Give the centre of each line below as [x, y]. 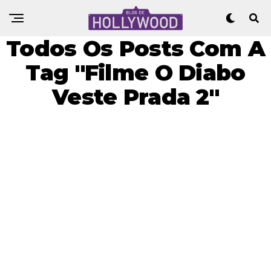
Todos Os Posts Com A [135, 48]
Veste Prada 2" [135, 97]
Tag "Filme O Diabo [135, 73]
